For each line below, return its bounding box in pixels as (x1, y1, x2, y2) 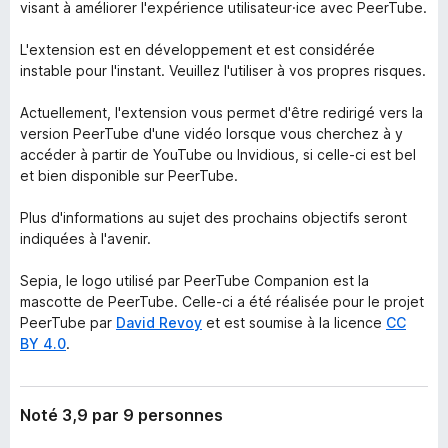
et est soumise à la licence (202, 314, 386, 331)
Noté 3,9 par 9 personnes (20, 405, 223, 425)
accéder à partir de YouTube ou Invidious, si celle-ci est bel (20, 146, 416, 163)
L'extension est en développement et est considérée (20, 41, 375, 58)
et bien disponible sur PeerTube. (20, 167, 238, 184)
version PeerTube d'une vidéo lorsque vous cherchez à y (20, 125, 403, 142)
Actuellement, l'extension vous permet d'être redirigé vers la (20, 104, 423, 121)
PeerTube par (20, 314, 116, 331)
